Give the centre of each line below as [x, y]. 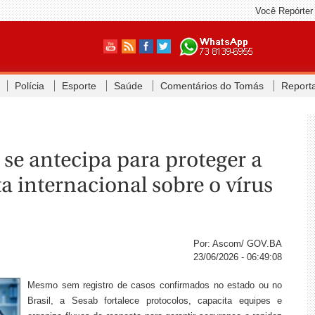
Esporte [79, 86]
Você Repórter [284, 11]
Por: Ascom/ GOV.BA [238, 243]
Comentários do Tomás [212, 86]
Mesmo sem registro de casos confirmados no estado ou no [155, 285]
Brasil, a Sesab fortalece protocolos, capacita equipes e [155, 300]
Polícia [29, 86]
